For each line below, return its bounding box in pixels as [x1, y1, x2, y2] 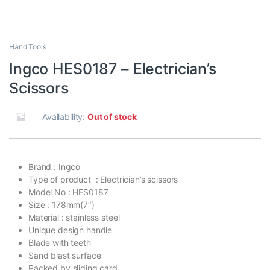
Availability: [42, 111, 88, 122]
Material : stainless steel [28, 212, 120, 223]
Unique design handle [28, 225, 113, 236]
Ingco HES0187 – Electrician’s [9, 60, 216, 78]
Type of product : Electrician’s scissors [28, 174, 178, 185]
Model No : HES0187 [28, 187, 108, 198]
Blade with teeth [28, 237, 91, 248]
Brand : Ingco [28, 162, 81, 172]
